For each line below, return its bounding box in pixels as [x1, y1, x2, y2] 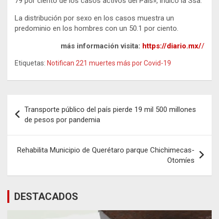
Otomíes [167, 155, 195, 165]
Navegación [7, 94, 72, 109]
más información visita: [61, 41, 142, 50]
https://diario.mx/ [142, 41, 201, 50]
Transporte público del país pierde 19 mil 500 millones [24, 105, 196, 114]
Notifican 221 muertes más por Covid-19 [47, 59, 171, 67]
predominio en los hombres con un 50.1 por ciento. [15, 23, 180, 33]
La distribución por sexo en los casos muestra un [15, 13, 174, 22]
